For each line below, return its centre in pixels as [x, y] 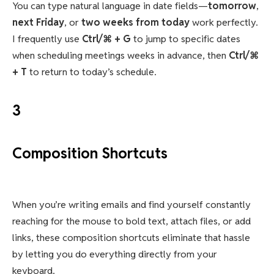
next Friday [38, 22]
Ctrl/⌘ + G [106, 39]
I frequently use [47, 39]
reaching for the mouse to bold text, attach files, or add [131, 221]
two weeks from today [135, 22]
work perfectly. [224, 22]
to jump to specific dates [186, 39]
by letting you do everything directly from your [115, 254]
